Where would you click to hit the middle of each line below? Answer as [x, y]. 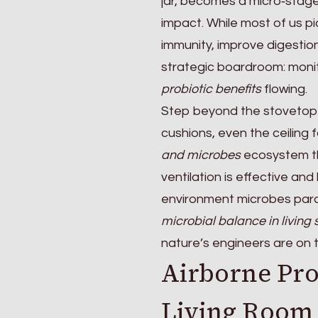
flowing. [284, 89]
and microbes [201, 155]
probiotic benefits [211, 89]
